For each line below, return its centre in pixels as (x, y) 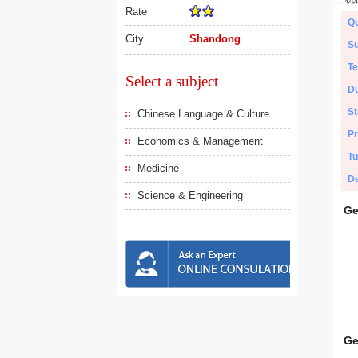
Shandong (215, 39)
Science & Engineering (190, 195)
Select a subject (172, 81)
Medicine (158, 168)
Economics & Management (200, 141)
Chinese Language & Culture (203, 114)
